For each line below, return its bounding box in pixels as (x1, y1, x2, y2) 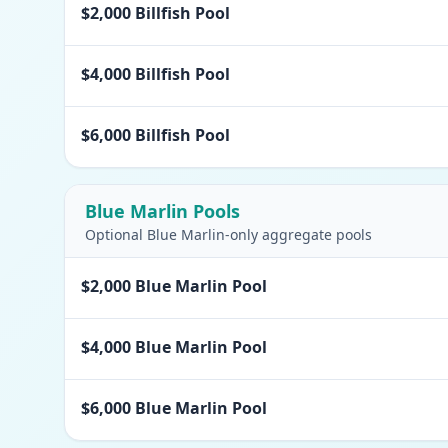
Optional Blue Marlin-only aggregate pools (85, 225, 372, 244)
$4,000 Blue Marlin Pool (81, 336, 267, 358)
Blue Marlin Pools (85, 199, 240, 223)
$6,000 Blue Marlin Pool (81, 397, 267, 419)
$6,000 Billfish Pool (81, 124, 230, 146)
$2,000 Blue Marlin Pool (81, 275, 267, 297)
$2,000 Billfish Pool (81, 2, 230, 24)
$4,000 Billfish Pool (81, 63, 230, 85)
